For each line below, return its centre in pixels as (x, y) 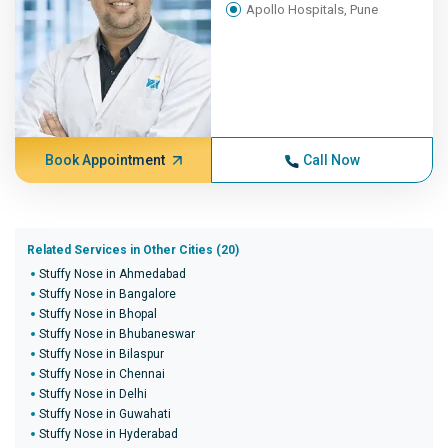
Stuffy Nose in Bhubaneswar (117, 334)
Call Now (331, 160)
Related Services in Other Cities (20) (133, 250)
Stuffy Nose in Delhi (93, 394)
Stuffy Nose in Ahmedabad (112, 274)
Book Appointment (104, 160)
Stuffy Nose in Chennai (102, 374)
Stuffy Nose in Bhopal (98, 314)
